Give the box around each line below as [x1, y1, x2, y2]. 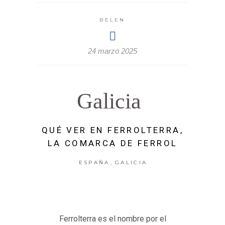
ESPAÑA [78, 159, 110, 166]
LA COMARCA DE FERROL [47, 138, 178, 149]
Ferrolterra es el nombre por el [59, 214, 166, 224]
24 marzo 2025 [88, 47, 137, 56]
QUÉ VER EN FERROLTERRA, [41, 125, 184, 136]
